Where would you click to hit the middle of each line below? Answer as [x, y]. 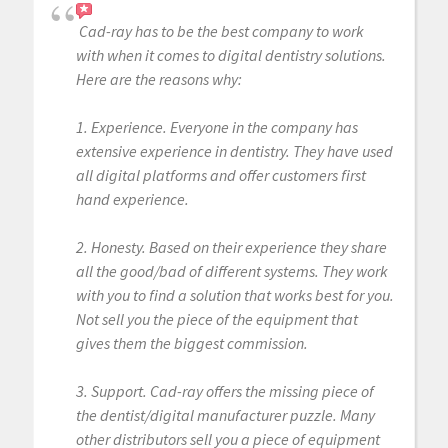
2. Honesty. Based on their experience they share [231, 247]
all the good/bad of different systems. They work [231, 271]
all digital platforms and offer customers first [220, 175]
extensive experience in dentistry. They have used [234, 151]
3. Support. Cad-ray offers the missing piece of [224, 391]
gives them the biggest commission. [191, 343]
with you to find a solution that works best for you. [234, 295]
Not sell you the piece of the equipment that [216, 319]
